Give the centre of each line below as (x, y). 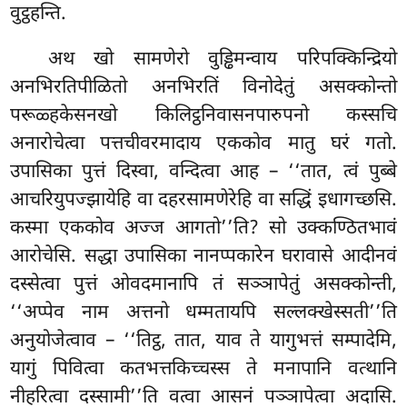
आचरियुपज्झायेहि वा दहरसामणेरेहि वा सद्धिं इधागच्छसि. (203, 200)
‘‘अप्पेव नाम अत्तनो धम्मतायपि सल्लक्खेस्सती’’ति (203, 313)
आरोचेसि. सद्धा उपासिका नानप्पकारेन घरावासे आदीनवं (203, 257)
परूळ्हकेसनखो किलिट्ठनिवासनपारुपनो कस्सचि (203, 116)
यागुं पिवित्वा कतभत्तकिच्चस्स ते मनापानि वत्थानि (203, 369)
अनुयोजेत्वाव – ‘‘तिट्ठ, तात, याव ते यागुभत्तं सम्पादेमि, (203, 341)
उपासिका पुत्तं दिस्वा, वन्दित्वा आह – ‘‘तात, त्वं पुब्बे (203, 172)
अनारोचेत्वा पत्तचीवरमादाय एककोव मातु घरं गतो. (203, 144)
